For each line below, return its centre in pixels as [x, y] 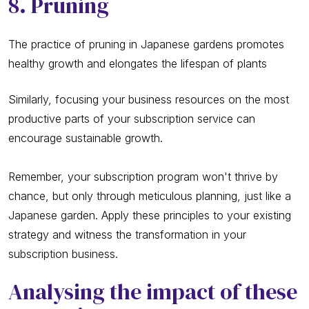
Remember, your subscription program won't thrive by [143, 177]
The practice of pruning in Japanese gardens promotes [146, 44]
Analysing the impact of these [153, 292]
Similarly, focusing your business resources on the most [149, 100]
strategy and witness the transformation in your [127, 235]
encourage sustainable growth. [86, 138]
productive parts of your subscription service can [132, 119]
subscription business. [63, 254]
